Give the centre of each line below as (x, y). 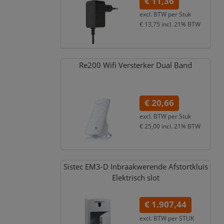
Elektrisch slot (135, 178)
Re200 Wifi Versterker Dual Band (136, 65)
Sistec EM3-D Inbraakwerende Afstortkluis (135, 167)
